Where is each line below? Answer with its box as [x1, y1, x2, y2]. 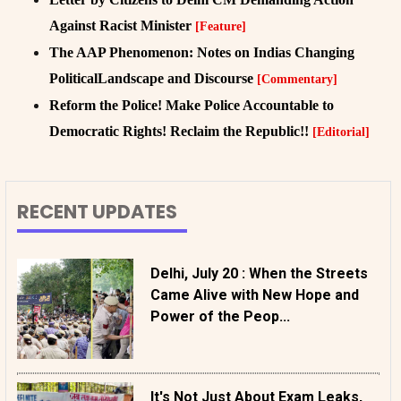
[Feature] [195, 19, 246, 33]
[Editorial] [312, 124, 370, 139]
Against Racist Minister [49, 17, 195, 33]
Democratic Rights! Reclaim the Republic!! [49, 123, 312, 139]
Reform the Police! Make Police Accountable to [49, 97, 334, 113]
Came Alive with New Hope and [150, 286, 359, 303]
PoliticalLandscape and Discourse [49, 70, 257, 86]
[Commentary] [257, 72, 337, 86]
